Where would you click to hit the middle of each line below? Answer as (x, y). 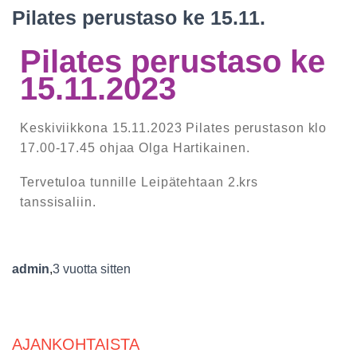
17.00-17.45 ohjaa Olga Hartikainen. (135, 148)
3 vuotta (75, 269)
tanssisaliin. (58, 202)
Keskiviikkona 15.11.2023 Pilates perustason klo (174, 128)
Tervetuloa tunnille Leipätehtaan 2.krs (139, 182)
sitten (114, 269)
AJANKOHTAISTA (76, 345)
